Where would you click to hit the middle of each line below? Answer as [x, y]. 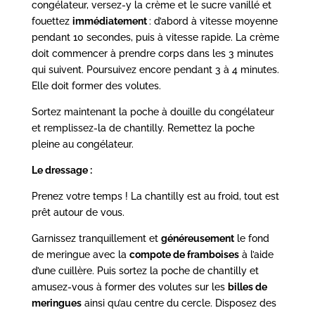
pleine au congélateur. [82, 144]
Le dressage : [62, 170]
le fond [251, 238]
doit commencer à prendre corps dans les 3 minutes [152, 53]
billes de [247, 287]
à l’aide [256, 254]
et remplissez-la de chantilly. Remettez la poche [143, 128]
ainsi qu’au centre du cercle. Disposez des [179, 303]
